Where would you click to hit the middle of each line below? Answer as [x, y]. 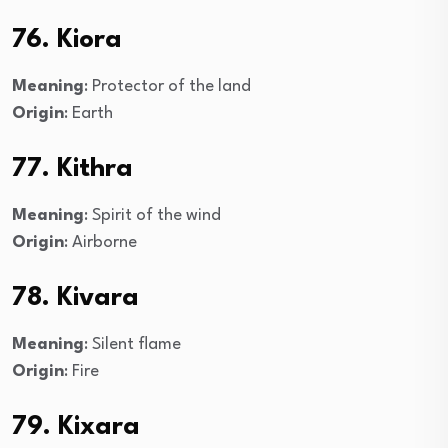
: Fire [81, 371]
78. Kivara [75, 297]
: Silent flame [132, 344]
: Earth [88, 113]
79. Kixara [76, 426]
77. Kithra [72, 168]
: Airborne [100, 242]
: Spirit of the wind [152, 215]
